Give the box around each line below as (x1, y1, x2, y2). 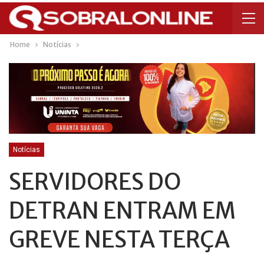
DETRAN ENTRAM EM (9, 196, 236, 225)
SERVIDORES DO (9, 167, 181, 196)
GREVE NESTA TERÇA (9, 225, 230, 253)
